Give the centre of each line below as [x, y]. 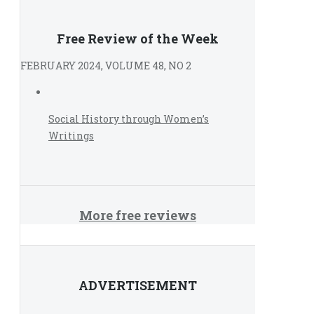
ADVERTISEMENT [137, 286]
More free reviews [137, 216]
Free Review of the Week [137, 39]
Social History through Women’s [129, 119]
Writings [71, 136]
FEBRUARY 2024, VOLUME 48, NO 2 [106, 66]
